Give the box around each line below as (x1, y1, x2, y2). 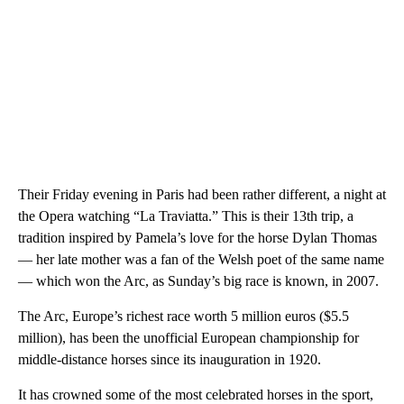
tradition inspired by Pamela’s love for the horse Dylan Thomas (18, 230, 377, 246)
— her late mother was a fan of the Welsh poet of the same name (18, 252, 384, 268)
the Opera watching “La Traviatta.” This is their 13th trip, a (18, 208, 353, 225)
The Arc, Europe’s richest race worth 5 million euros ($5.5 (18, 308, 349, 325)
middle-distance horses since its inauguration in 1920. (18, 352, 321, 368)
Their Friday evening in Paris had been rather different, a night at (18, 187, 386, 203)
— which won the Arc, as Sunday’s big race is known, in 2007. (18, 273, 379, 289)
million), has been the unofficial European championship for (18, 330, 359, 346)
